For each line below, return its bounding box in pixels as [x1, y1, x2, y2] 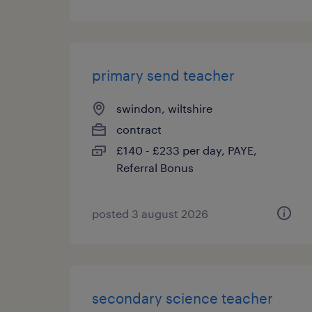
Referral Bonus [116, 161, 194, 174]
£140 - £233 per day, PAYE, [116, 143, 257, 157]
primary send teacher [92, 67, 235, 84]
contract [116, 123, 162, 136]
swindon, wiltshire [116, 102, 212, 115]
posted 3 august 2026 [92, 207, 208, 220]
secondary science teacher [92, 290, 273, 306]
